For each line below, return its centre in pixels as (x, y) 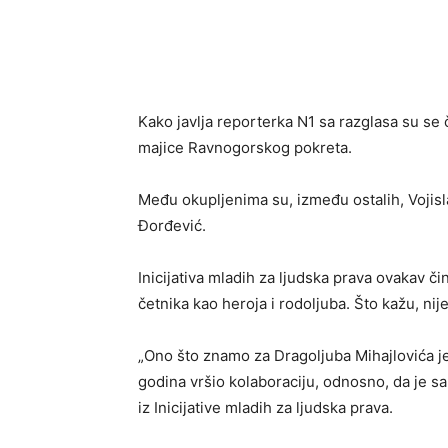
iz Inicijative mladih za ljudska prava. (265, 408)
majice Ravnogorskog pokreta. (245, 148)
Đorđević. (172, 226)
